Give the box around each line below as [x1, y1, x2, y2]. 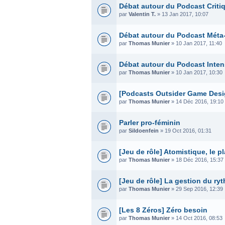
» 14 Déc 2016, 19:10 [170, 98, 223, 104]
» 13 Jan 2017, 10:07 [156, 11, 208, 17]
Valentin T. [129, 11, 156, 17]
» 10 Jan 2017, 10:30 [170, 69, 222, 75]
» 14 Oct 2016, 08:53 [170, 214, 222, 221]
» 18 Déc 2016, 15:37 [170, 156, 223, 163]
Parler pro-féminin [119, 118, 180, 127]
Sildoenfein [129, 127, 159, 134]
